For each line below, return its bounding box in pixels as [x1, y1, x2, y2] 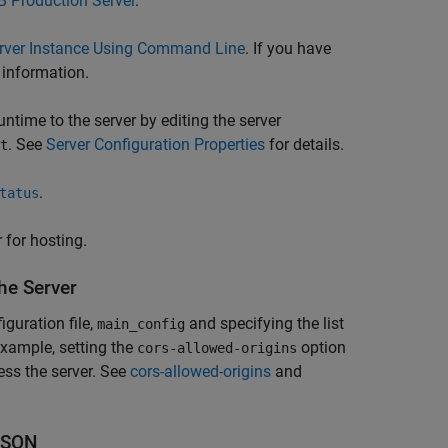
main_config [97, 316, 185, 332]
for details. [265, 135, 344, 154]
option [297, 338, 346, 357]
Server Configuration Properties [46, 135, 265, 154]
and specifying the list [185, 314, 344, 333]
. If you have [245, 39, 331, 58]
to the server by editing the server [46, 111, 281, 130]
